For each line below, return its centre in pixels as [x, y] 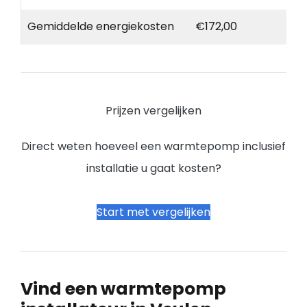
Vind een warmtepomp [123, 289]
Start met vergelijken [153, 212]
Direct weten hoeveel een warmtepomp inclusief [153, 147]
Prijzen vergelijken [153, 111]
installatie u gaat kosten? [153, 169]
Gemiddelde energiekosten [101, 27]
